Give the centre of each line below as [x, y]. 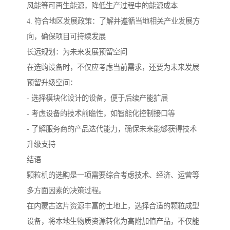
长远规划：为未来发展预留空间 [77, 52]
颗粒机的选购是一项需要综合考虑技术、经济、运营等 [113, 175]
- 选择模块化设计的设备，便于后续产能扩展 [97, 98]
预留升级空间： [52, 83]
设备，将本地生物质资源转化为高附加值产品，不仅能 [113, 222]
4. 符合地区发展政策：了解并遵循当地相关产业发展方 [113, 21]
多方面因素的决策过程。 [66, 191]
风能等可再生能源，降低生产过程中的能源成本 [102, 6]
